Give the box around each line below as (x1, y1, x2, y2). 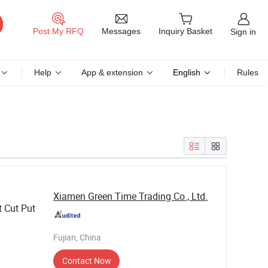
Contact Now (62, 255, 111, 266)
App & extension (81, 68, 143, 77)
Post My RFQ (33, 26, 84, 36)
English (173, 68, 200, 77)
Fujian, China (53, 232, 102, 243)
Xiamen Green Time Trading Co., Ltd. (53, 190, 208, 203)
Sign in (230, 26, 256, 36)
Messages (102, 26, 141, 36)
